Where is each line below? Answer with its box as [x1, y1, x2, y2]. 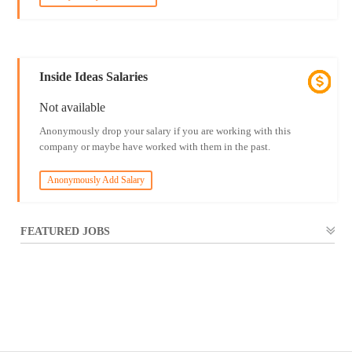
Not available [38, 101, 105, 114]
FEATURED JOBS [20, 225, 111, 237]
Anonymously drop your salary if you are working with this [38, 125, 291, 137]
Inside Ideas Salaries [38, 70, 148, 83]
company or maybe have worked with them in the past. [38, 141, 270, 152]
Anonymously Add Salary [46, 174, 145, 185]
